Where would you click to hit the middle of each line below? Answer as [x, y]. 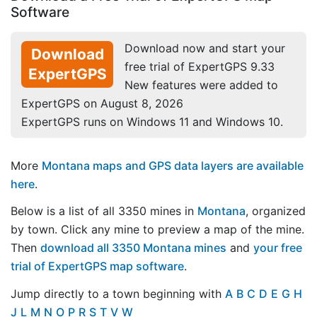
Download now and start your [205, 48]
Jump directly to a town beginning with [118, 294]
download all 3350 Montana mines [133, 248]
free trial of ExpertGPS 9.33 [200, 66]
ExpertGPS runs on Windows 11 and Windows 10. [152, 121]
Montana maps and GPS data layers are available [173, 165]
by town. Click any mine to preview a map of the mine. [157, 230]
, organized [276, 211]
